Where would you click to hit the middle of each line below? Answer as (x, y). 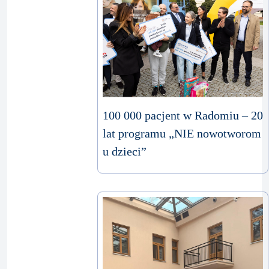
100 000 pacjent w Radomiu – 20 (183, 116)
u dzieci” (125, 152)
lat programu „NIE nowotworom (182, 134)
